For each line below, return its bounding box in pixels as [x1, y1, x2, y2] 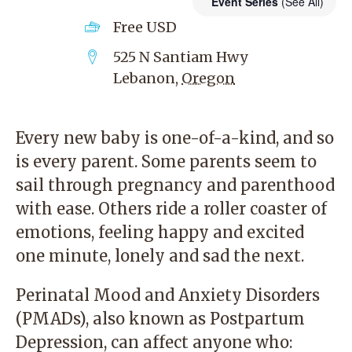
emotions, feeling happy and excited [16, 222, 304, 242]
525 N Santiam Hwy [113, 48, 247, 66]
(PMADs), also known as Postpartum [16, 309, 305, 328]
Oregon [181, 69, 235, 87]
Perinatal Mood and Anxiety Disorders [16, 285, 320, 305]
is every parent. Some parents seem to [16, 152, 317, 171]
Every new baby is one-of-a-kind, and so [16, 128, 334, 148]
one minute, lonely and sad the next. [16, 246, 304, 266]
